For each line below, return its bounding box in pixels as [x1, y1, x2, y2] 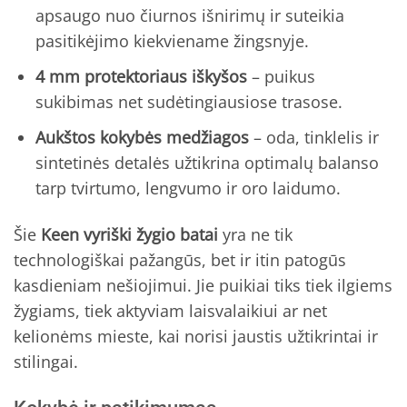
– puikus [246, 65, 315, 87]
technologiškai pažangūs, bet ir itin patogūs [14, 249, 346, 272]
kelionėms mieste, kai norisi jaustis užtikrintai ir [14, 325, 378, 348]
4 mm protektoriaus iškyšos [35, 65, 247, 87]
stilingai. [14, 351, 78, 373]
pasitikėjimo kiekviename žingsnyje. [35, 30, 309, 53]
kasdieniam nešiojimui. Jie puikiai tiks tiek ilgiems [14, 274, 392, 297]
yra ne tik [218, 223, 293, 246]
